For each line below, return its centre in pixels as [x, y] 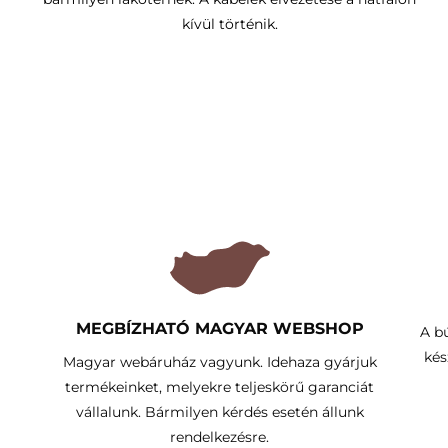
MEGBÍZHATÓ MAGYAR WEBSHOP [219, 328]
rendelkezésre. [220, 436]
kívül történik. [229, 23]
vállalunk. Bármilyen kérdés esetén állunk [219, 411]
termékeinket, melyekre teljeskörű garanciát [220, 386]
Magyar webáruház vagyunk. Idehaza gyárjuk [219, 361]
